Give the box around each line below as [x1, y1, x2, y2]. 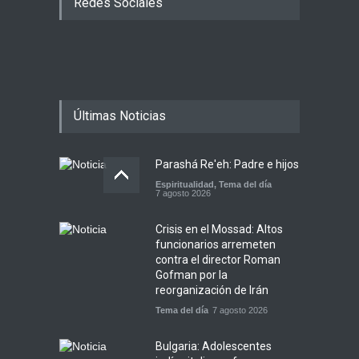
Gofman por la [155, 268, 228, 281]
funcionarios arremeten [155, 237, 276, 251]
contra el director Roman [155, 252, 280, 266]
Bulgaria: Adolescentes [155, 339, 272, 353]
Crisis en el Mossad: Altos [155, 222, 283, 236]
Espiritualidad [155, 179, 214, 189]
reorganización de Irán [155, 283, 268, 296]
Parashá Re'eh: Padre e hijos [155, 157, 299, 171]
